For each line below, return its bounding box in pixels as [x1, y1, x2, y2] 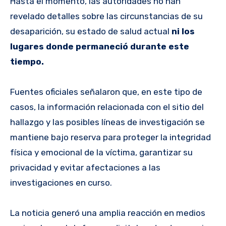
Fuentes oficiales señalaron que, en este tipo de [10, 86, 202, 97]
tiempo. [10, 56, 44, 67]
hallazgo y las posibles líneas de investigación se [10, 117, 205, 127]
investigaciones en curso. [10, 177, 112, 188]
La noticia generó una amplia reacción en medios [10, 207, 205, 218]
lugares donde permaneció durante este [10, 41, 189, 51]
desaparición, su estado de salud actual [10, 26, 172, 36]
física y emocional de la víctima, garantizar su [10, 147, 193, 157]
